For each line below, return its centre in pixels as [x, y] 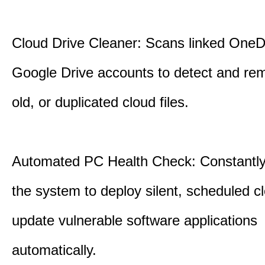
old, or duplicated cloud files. [100, 102]
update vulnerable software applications [135, 220]
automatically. [54, 250]
